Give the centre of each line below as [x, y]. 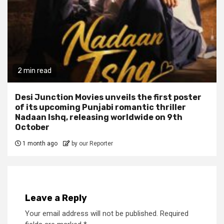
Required [174, 213]
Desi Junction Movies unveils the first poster [108, 97]
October [32, 127]
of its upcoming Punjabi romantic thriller [100, 107]
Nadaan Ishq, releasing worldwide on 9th [99, 117]
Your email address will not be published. [91, 213]
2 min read [34, 70]
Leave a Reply [56, 198]
